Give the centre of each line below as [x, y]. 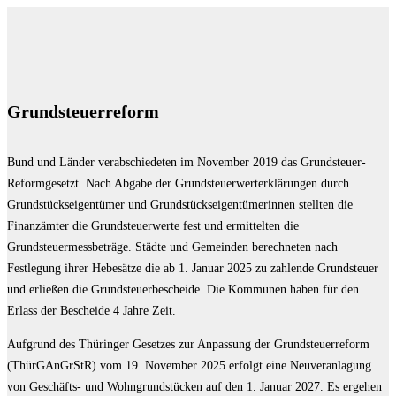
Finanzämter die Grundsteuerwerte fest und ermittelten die [153, 225]
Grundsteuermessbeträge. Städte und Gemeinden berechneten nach [172, 247]
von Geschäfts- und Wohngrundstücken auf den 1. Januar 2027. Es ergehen [194, 386]
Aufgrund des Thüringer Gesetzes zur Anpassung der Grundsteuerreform [188, 344]
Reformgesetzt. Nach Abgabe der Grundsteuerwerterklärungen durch [178, 183]
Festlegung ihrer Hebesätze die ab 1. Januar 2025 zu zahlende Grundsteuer [193, 268]
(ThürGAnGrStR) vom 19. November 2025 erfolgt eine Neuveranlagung [189, 365]
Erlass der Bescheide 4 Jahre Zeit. [91, 310]
